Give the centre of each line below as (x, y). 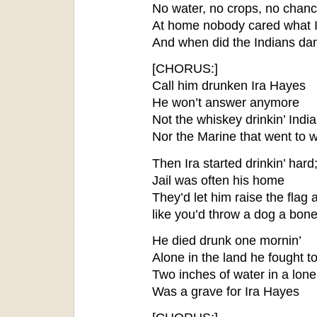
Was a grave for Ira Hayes (226, 291)
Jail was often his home (218, 180)
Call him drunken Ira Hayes (229, 86)
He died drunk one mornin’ (227, 240)
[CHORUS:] (185, 69)
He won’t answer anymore (226, 103)
